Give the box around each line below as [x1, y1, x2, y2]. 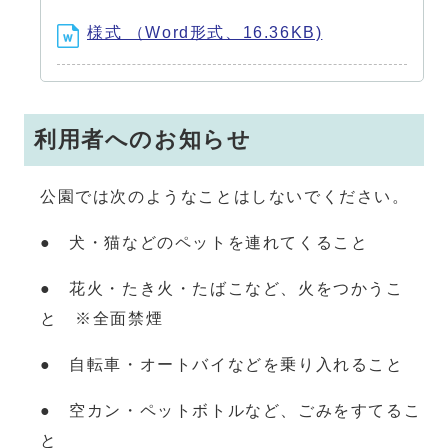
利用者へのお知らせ [34, 126, 252, 152]
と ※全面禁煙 [40, 309, 164, 327]
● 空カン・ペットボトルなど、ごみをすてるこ [40, 401, 422, 419]
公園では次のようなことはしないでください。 [40, 187, 410, 205]
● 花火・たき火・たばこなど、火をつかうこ [40, 279, 404, 297]
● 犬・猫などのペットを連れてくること [40, 233, 369, 251]
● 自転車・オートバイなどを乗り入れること [40, 355, 404, 373]
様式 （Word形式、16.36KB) [87, 23, 323, 41]
